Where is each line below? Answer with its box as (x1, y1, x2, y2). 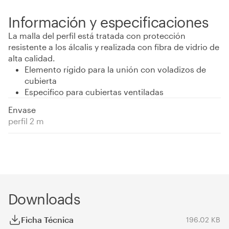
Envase (8, 105, 36, 114)
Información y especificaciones (8, 14, 209, 30)
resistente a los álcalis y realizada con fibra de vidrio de (8, 42, 219, 52)
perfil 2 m (8, 116, 44, 126)
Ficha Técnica (21, 215, 74, 224)
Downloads (8, 191, 80, 207)
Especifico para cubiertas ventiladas (25, 87, 164, 97)
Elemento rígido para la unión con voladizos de (25, 64, 206, 74)
